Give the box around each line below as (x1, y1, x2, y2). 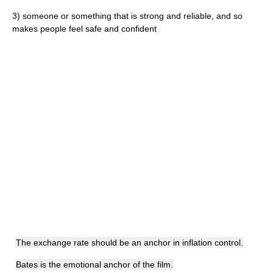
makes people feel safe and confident (12, 24, 157, 34)
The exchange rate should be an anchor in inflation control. (16, 238, 243, 247)
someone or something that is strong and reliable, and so (23, 11, 243, 21)
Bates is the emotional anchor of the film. (16, 260, 173, 269)
